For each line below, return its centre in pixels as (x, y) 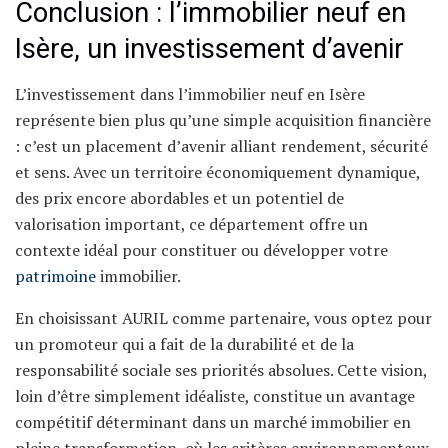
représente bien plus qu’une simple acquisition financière (223, 119)
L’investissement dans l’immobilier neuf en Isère (190, 93)
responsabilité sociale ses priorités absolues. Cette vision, (221, 369)
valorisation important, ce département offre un (191, 223)
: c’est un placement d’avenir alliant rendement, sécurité (221, 145)
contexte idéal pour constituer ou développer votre (201, 249)
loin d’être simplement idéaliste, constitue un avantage (215, 395)
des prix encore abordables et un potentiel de (179, 197)
